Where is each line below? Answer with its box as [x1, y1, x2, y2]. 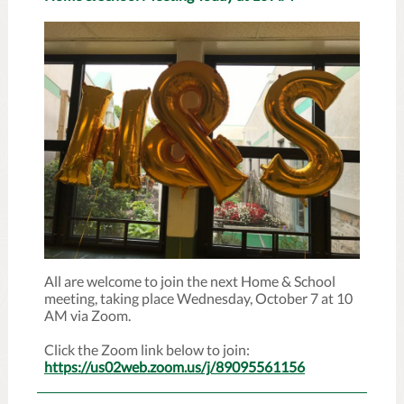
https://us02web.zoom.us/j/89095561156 [44, 358, 305, 375]
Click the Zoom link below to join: [44, 341, 250, 358]
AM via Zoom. [44, 307, 131, 324]
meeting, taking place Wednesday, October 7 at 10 [44, 289, 353, 307]
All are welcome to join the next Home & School [44, 272, 335, 289]
